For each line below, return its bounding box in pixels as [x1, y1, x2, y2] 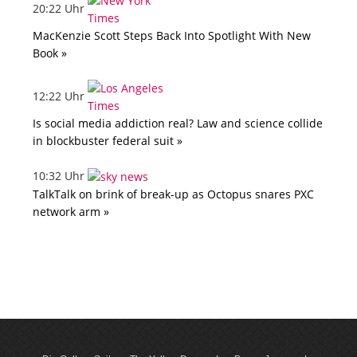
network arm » [33, 204, 109, 220]
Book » [33, 45, 67, 61]
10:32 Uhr [33, 168, 88, 184]
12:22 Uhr [33, 88, 88, 104]
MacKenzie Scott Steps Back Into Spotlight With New [33, 28, 311, 44]
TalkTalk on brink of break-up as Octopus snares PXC [33, 186, 314, 202]
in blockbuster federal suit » [33, 133, 182, 149]
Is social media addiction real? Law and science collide [33, 116, 323, 131]
